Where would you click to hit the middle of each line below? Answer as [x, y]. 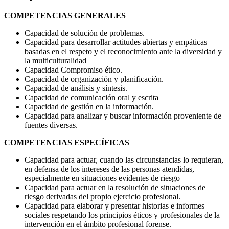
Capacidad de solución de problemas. [85, 33]
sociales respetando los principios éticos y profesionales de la [122, 215]
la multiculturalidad [55, 61]
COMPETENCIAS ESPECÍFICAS [67, 143]
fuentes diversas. [51, 125]
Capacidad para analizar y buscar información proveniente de [123, 116]
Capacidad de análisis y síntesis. [76, 88]
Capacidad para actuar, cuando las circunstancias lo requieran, [124, 160]
